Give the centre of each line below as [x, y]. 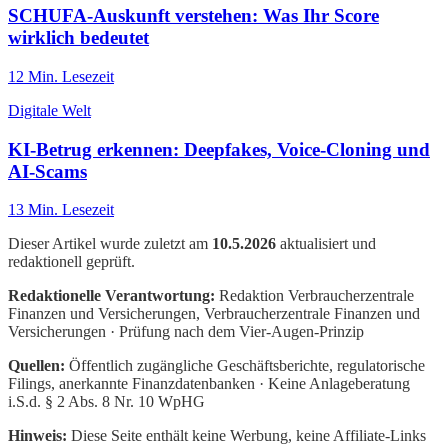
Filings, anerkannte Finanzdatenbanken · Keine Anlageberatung [209, 384]
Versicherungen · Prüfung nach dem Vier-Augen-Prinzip [186, 332]
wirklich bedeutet [78, 38]
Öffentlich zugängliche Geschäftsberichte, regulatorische [245, 366]
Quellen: [36, 366]
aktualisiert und [328, 244]
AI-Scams [47, 171]
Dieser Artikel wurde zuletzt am [108, 244]
